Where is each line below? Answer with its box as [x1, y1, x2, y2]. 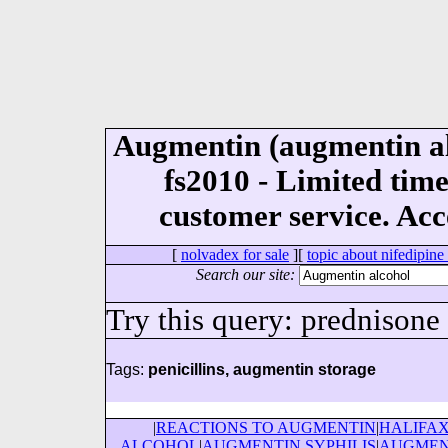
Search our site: [195, 266, 295, 283]
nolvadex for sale [181, 246, 289, 263]
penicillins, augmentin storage [147, 361, 376, 378]
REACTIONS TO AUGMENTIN [156, 419, 376, 436]
